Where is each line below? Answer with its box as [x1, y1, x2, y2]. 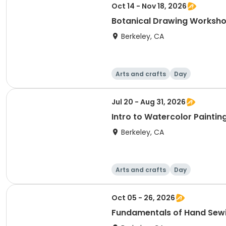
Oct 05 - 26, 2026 [111, 193, 175, 203]
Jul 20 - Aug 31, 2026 [111, 97, 186, 107]
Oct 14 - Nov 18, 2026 [111, 1, 187, 11]
